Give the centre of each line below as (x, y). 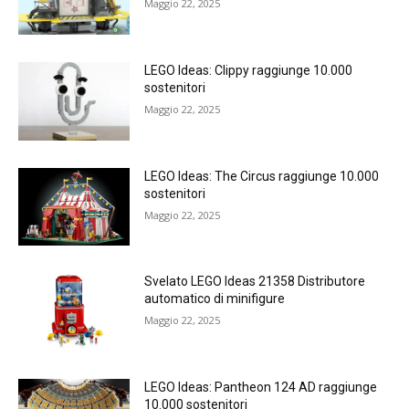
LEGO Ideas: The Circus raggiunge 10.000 (262, 176)
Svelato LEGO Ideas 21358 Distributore (255, 282)
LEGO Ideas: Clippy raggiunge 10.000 (249, 71)
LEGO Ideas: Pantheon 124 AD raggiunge (261, 388)
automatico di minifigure (215, 299)
